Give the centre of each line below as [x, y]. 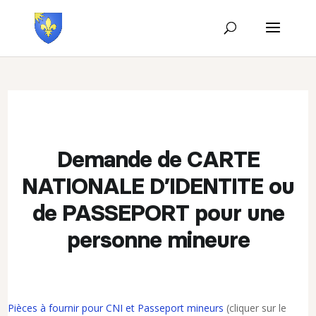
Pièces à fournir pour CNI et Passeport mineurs [116, 308]
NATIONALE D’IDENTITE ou [158, 187]
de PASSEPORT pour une [158, 214]
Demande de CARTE [158, 160]
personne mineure [158, 241]
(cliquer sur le [255, 308]
